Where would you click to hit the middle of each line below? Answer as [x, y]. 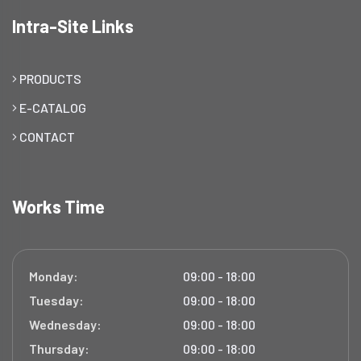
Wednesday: [65, 325]
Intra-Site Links [73, 26]
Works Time [58, 207]
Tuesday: [56, 301]
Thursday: [59, 349]
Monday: [54, 276]
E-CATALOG [52, 108]
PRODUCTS [49, 79]
